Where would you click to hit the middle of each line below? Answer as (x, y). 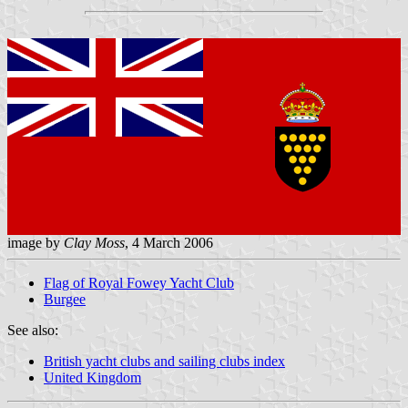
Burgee (65, 300)
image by (36, 243)
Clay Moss (94, 243)
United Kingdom (92, 378)
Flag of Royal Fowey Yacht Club (139, 283)
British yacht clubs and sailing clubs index (164, 362)
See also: (33, 331)
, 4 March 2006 (169, 243)
